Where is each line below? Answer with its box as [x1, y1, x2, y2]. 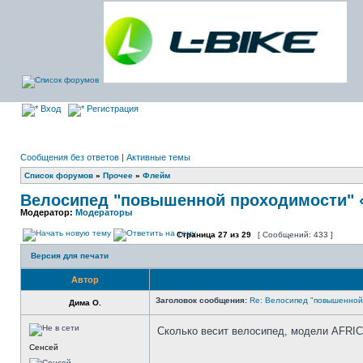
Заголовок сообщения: [156, 296, 247, 305]
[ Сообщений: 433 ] [255, 230, 335, 239]
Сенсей [29, 343, 58, 352]
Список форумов [24, 171, 93, 180]
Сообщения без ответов [20, 152, 119, 162]
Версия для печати [31, 251, 109, 260]
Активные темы [126, 152, 190, 162]
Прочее [103, 171, 133, 180]
